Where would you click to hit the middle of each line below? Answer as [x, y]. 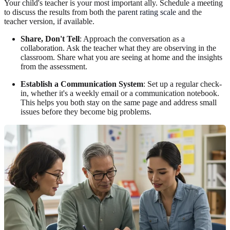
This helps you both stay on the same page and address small [119, 103]
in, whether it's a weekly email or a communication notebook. [120, 93]
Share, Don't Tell [50, 39]
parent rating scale [147, 12]
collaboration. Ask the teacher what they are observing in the [118, 48]
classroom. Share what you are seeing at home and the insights [121, 57]
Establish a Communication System [82, 84]
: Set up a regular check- [183, 84]
